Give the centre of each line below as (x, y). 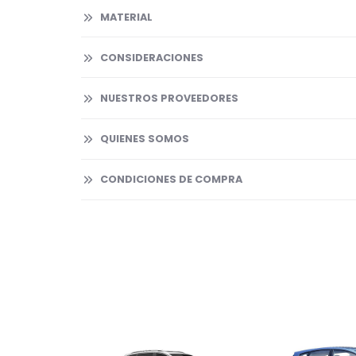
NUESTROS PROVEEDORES (169, 98)
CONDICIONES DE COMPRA (171, 180)
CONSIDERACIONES (152, 57)
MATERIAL (126, 17)
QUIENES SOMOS (145, 139)
